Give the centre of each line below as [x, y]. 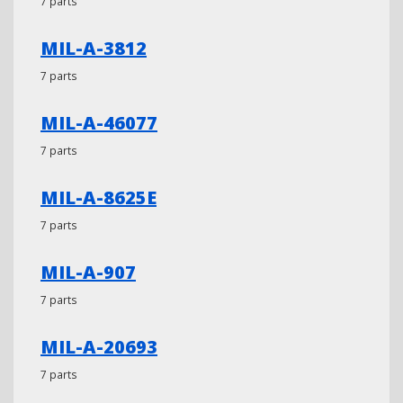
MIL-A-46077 [99, 123]
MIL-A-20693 [99, 347]
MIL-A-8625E [99, 197]
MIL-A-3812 [94, 48]
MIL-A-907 [88, 272]
